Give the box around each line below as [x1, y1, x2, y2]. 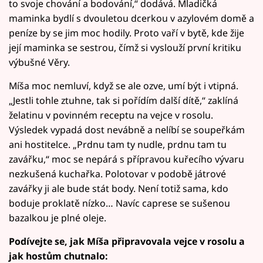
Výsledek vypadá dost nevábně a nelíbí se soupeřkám [9, 123, 245, 136]
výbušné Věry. [9, 55, 70, 69]
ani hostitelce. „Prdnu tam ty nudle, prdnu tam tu [9, 137, 227, 151]
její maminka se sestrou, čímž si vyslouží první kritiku [9, 41, 241, 54]
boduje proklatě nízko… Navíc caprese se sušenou [9, 196, 230, 210]
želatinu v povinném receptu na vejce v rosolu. [9, 108, 213, 122]
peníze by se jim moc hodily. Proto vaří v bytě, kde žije [9, 26, 244, 39]
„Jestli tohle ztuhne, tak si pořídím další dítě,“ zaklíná [9, 93, 238, 107]
